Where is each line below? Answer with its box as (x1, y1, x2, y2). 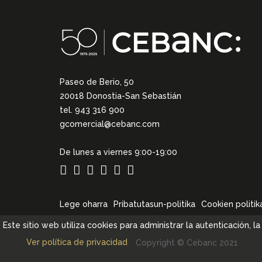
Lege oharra (60, 199, 108, 209)
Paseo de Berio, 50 (60, 77, 134, 87)
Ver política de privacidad (26, 237, 127, 247)
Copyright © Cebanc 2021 (135, 238, 238, 247)
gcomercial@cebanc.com (60, 119, 160, 129)
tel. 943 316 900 (60, 105, 125, 115)
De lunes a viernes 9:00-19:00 (60, 147, 177, 157)
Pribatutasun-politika (113, 199, 195, 209)
